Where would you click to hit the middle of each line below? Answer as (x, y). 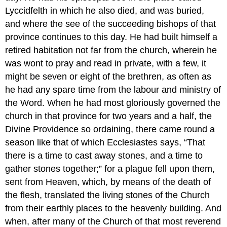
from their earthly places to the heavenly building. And (113, 208)
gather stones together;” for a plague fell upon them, (110, 168)
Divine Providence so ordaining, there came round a (110, 129)
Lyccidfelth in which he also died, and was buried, (105, 10)
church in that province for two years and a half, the (109, 116)
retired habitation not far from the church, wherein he (111, 50)
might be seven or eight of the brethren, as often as (108, 76)
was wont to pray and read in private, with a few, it (106, 63)
